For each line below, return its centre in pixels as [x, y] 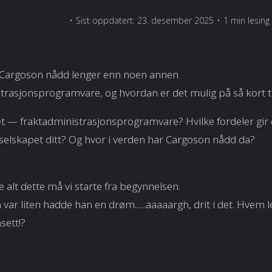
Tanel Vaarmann [34, 21]
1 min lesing [246, 21]
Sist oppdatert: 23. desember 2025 [144, 21]
